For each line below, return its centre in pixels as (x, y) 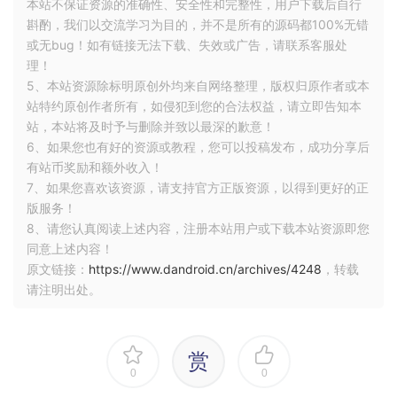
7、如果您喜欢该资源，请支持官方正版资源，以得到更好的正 (198, 188)
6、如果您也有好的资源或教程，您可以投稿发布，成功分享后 (198, 147)
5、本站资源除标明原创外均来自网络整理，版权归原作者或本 (198, 86)
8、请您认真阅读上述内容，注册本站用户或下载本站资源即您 (198, 229)
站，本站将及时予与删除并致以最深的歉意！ (151, 127)
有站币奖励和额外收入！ (95, 167)
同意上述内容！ (70, 249)
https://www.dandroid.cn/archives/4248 (205, 269)
